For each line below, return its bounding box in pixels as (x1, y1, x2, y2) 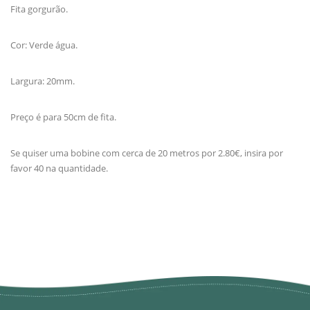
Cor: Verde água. (10, 38, 77, 51)
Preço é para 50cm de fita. (10, 110, 116, 123)
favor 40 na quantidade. (10, 161, 110, 174)
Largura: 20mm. (10, 74, 75, 87)
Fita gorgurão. (10, 2, 70, 15)
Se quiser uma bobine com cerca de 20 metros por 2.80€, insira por (10, 146, 283, 159)
